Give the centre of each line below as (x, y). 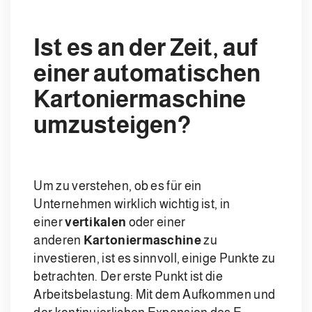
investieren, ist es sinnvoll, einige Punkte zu (155, 259)
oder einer (156, 223)
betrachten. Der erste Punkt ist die (128, 277)
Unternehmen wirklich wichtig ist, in (132, 204)
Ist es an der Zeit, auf (146, 48)
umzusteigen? (112, 125)
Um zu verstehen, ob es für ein (118, 186)
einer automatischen (147, 73)
